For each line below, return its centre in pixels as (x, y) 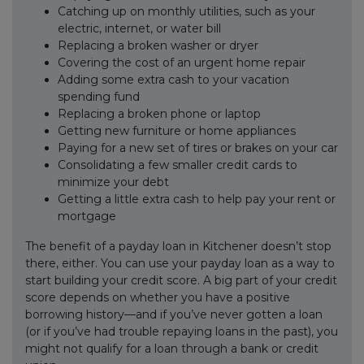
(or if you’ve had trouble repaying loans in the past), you (182, 331)
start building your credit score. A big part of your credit (181, 280)
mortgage (87, 216)
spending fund (99, 97)
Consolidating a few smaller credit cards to (178, 165)
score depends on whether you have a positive (158, 297)
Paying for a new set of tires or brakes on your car (198, 148)
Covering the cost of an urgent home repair (182, 63)
